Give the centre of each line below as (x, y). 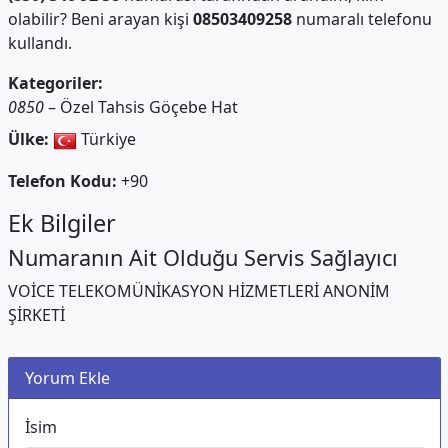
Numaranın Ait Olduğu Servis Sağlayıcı (202, 257)
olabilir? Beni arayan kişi (100, 19)
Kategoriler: (55, 83)
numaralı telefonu (361, 19)
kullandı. (39, 43)
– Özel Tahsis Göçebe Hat (140, 107)
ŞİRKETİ (36, 314)
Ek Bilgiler (61, 222)
